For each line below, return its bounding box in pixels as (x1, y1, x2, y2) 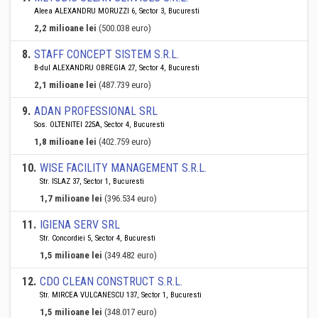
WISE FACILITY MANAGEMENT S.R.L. (40, 161, 207, 175)
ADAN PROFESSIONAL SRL (34, 104, 158, 118)
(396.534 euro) (104, 193, 157, 204)
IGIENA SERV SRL (40, 218, 120, 231)
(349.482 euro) (104, 250, 157, 261)
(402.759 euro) (99, 136, 151, 147)
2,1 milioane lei (34, 79, 97, 90)
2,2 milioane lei (34, 23, 97, 33)
